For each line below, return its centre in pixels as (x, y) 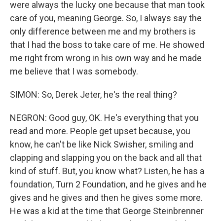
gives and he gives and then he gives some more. (106, 198)
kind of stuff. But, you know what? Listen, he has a (107, 171)
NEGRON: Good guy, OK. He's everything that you (104, 118)
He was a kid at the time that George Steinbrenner (107, 211)
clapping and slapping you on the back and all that (106, 158)
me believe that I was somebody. (74, 71)
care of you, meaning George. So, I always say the (106, 18)
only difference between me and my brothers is (103, 31)
